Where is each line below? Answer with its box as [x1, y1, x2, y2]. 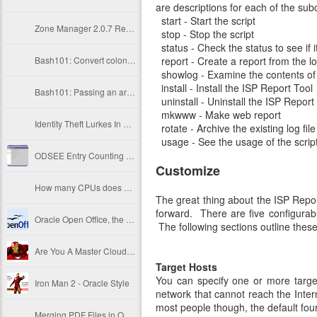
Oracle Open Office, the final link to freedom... [126, 213, 134, 225]
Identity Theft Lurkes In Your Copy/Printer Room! [123, 117, 132, 129]
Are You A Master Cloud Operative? [127, 245, 135, 257]
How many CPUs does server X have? [124, 181, 132, 193]
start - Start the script [156, 13, 255, 28]
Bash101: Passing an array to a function [127, 86, 135, 98]
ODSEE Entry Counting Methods [126, 149, 134, 161]
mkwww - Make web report [156, 108, 281, 122]
